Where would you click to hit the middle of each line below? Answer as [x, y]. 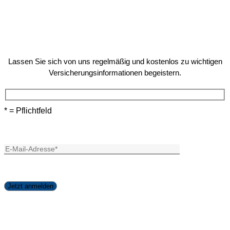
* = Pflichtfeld [28, 111]
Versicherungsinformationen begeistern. [115, 72]
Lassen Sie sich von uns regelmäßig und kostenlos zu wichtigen [115, 61]
